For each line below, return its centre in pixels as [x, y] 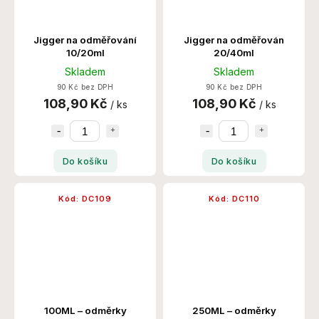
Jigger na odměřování [85, 40]
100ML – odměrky [85, 311]
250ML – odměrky [234, 311]
